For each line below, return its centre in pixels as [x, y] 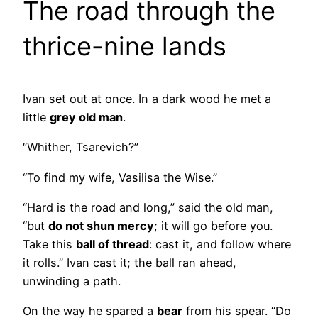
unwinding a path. [72, 281]
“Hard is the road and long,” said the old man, [148, 207]
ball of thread [113, 244]
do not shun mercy [101, 225]
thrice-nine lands [125, 46]
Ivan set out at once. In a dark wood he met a [147, 99]
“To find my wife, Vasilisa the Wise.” [120, 177]
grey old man [86, 117]
